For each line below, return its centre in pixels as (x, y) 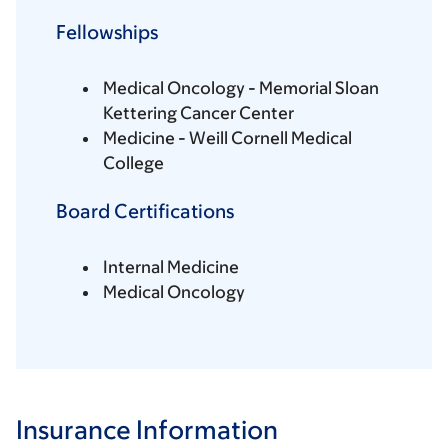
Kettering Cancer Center (198, 113)
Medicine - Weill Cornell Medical (227, 138)
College (133, 163)
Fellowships (107, 32)
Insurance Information (147, 429)
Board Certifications (145, 211)
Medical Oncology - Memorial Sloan (241, 88)
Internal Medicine (171, 267)
